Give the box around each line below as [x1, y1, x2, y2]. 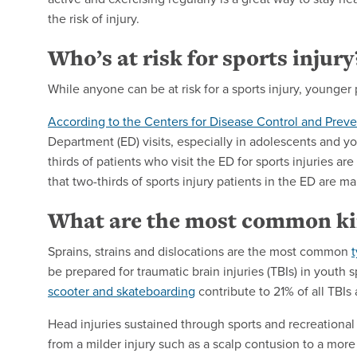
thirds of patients [48, 152, 144, 171]
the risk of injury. [48, 10, 143, 28]
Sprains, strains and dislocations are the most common [48, 242, 351, 261]
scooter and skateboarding [48, 282, 195, 300]
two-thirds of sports [73, 172, 182, 190]
